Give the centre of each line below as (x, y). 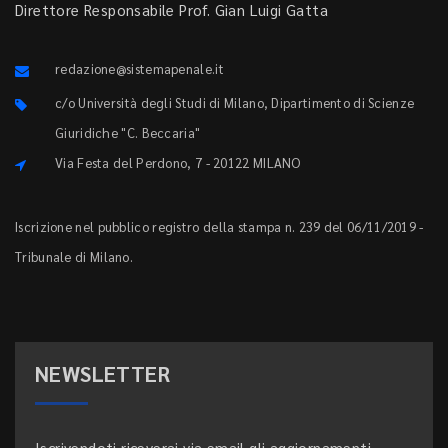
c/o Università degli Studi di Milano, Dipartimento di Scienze (235, 103)
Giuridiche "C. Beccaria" (128, 133)
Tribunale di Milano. (74, 257)
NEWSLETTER (102, 374)
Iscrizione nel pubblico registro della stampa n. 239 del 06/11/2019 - (219, 227)
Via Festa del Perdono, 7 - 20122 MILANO (178, 163)
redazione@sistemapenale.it (139, 69)
